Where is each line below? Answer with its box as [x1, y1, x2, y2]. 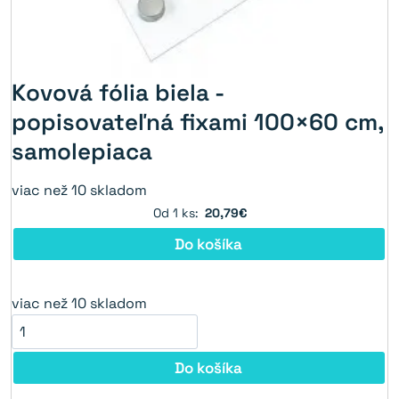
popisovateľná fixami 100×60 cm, [12, 107, 383, 138]
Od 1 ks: [152, 205, 199, 222]
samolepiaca [12, 136, 152, 167]
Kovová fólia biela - [12, 77, 224, 109]
